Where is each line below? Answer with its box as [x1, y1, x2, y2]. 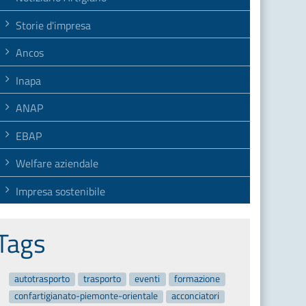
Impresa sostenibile [15, 182, 105, 199]
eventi [135, 272, 161, 286]
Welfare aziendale [15, 155, 98, 171]
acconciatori [171, 289, 220, 303]
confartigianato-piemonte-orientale [14, 289, 158, 303]
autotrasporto [14, 272, 70, 286]
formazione [173, 272, 220, 286]
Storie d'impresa [15, 16, 91, 33]
